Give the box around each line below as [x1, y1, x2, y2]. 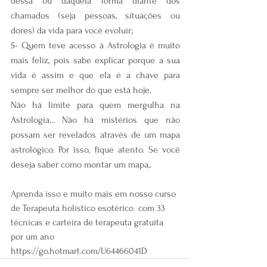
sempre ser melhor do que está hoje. [11, 84, 151, 95]
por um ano [11, 231, 59, 242]
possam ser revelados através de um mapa [11, 129, 180, 140]
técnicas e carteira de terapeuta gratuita [11, 216, 166, 228]
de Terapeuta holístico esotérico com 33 [11, 202, 167, 213]
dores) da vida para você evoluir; [11, 24, 133, 36]
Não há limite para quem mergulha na [11, 99, 180, 110]
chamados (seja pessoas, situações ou [11, 10, 180, 21]
